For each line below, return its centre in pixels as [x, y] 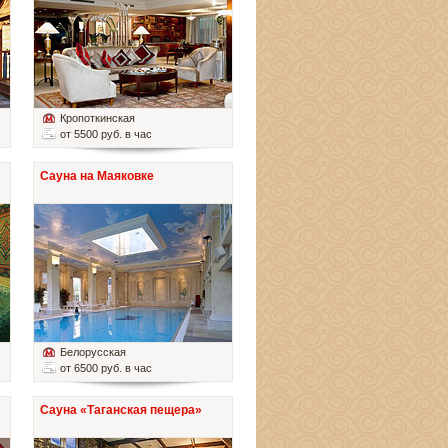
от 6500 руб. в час [106, 368]
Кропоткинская [97, 118]
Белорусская [93, 352]
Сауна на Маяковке [97, 176]
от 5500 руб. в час [106, 134]
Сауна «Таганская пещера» [121, 410]
